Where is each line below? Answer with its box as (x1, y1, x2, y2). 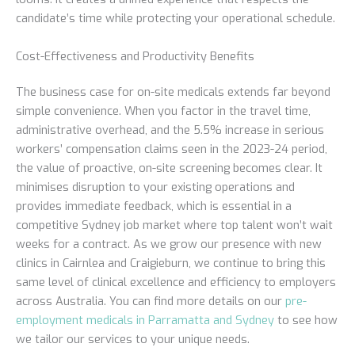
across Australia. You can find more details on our (16, 293, 285, 310)
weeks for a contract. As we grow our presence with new (16, 236, 322, 253)
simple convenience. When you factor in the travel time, (16, 103, 311, 120)
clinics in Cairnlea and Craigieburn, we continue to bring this (16, 255, 326, 272)
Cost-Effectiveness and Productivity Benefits (16, 48, 254, 64)
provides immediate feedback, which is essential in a (16, 198, 292, 215)
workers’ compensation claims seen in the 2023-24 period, (16, 141, 327, 158)
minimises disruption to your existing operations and (16, 179, 295, 196)
